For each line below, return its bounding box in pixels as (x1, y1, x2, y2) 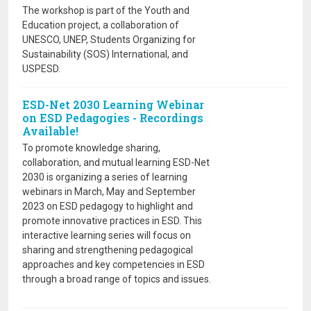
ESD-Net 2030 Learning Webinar (22, 97, 204, 112)
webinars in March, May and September (22, 186, 196, 197)
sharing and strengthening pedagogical (22, 244, 193, 255)
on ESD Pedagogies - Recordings (22, 110, 203, 125)
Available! (22, 124, 78, 138)
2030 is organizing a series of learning (22, 171, 187, 183)
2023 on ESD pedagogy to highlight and (22, 201, 193, 212)
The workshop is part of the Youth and (22, 5, 190, 16)
